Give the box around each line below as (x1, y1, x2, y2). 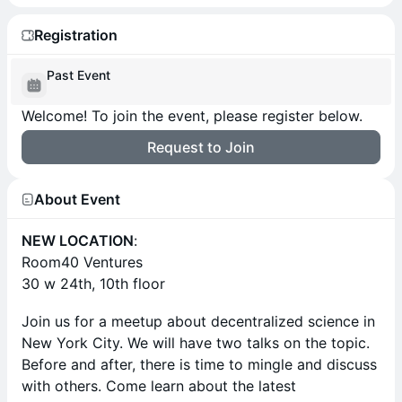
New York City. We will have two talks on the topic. (22, 334, 370, 352)
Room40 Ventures (22, 253, 143, 271)
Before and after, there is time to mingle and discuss (22, 355, 377, 373)
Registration (34, 25, 118, 44)
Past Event (47, 67, 110, 83)
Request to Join (147, 138, 255, 156)
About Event (34, 189, 120, 208)
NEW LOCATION (22, 232, 134, 249)
